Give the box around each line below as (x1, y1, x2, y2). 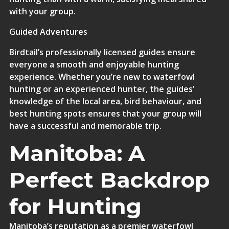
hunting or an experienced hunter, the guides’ (9, 83, 194, 95)
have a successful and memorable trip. (9, 120, 162, 131)
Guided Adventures (9, 26, 87, 37)
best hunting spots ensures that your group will (9, 108, 201, 119)
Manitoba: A (9, 140, 145, 167)
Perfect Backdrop (9, 167, 210, 193)
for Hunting (9, 193, 142, 220)
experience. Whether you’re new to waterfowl (9, 71, 195, 82)
